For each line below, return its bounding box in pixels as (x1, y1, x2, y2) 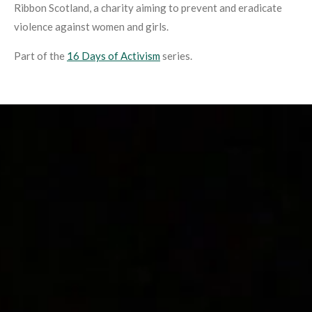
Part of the (14, 49, 67, 62)
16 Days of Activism (67, 49, 160, 62)
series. (160, 49, 192, 62)
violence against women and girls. (14, 19, 169, 33)
